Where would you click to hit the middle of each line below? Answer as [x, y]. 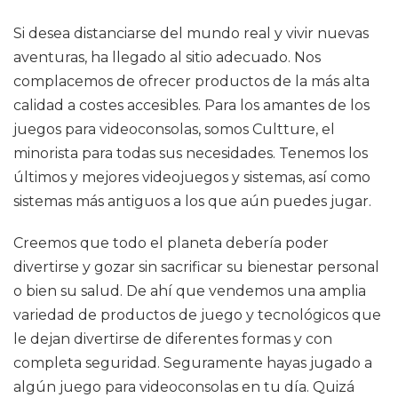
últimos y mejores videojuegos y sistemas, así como [192, 177]
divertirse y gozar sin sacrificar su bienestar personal [196, 267]
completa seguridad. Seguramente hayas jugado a [193, 363]
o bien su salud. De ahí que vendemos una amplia [190, 291]
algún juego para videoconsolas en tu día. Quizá [184, 387]
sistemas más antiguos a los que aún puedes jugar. [192, 201]
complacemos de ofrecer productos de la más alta [191, 81]
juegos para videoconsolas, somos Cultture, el [174, 129]
